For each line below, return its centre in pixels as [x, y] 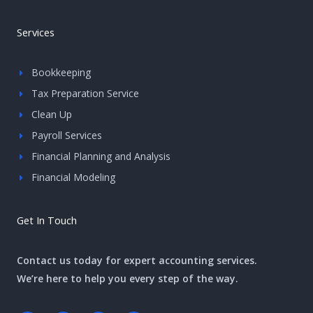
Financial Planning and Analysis [101, 156]
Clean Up [52, 115]
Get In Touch [47, 220]
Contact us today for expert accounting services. [137, 261]
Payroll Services [67, 136]
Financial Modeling [74, 177]
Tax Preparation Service [86, 94]
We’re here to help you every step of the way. [128, 279]
